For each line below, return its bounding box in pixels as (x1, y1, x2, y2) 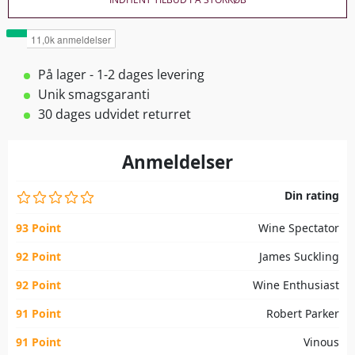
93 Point (16, 220, 61, 236)
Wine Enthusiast (253, 277, 339, 293)
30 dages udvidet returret (38, 105, 191, 124)
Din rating (284, 188, 339, 204)
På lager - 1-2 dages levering (38, 66, 204, 84)
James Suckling (259, 249, 339, 265)
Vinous (303, 334, 339, 350)
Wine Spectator (258, 220, 339, 236)
